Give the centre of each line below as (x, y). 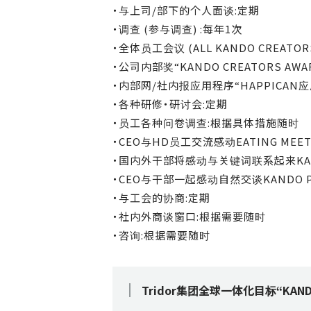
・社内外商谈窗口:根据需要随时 (189, 216)
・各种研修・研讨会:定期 (170, 104)
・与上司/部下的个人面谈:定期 (186, 10)
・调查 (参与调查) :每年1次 (177, 29)
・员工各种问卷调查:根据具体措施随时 (206, 123)
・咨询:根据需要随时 (161, 235)
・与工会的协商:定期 (161, 197)
